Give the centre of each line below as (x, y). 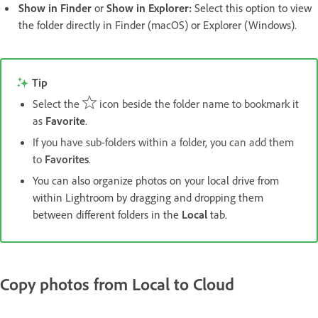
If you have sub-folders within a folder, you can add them (163, 142)
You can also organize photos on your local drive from (156, 181)
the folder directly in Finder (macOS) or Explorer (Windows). (159, 25)
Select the (57, 104)
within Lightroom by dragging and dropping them (148, 198)
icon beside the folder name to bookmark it (198, 104)
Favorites (67, 159)
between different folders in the (107, 215)
